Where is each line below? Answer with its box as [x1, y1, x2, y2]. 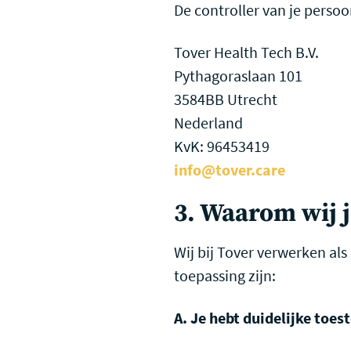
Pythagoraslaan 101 [174, 66, 302, 86]
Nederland [174, 113, 243, 133]
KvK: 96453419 [174, 136, 270, 157]
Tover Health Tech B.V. [174, 42, 319, 63]
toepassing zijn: [174, 266, 276, 286]
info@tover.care [174, 160, 285, 180]
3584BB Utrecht [174, 89, 277, 110]
